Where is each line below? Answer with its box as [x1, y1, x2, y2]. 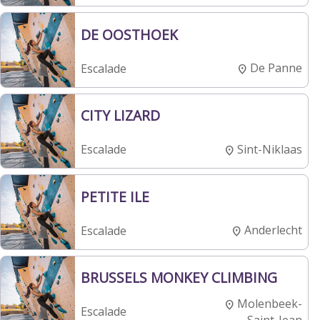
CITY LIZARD [80, 106, 160, 126]
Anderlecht [244, 222, 302, 239]
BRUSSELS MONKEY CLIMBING [80, 268, 277, 288]
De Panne [250, 60, 302, 76]
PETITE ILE [80, 186, 149, 206]
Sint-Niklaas [237, 141, 302, 157]
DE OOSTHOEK [80, 24, 178, 44]
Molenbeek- [237, 295, 302, 311]
